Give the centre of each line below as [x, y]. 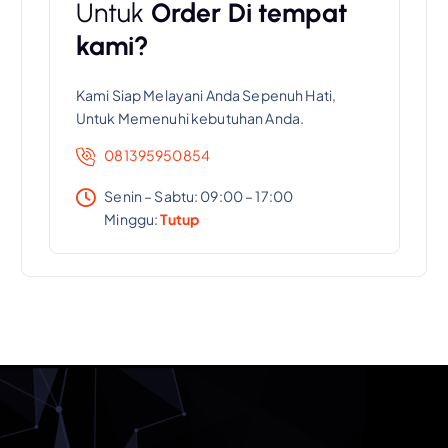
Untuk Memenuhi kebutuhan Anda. [190, 118]
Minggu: [132, 218]
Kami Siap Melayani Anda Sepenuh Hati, [206, 95]
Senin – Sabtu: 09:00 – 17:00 [199, 195]
